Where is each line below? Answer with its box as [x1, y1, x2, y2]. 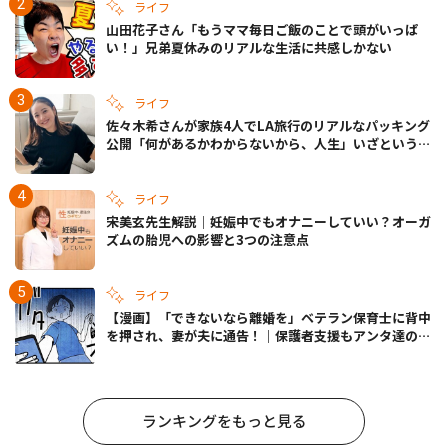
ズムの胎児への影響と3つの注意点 [106, 230, 309, 250]
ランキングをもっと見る [141, 410, 307, 432]
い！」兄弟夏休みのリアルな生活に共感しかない [106, 38, 392, 58]
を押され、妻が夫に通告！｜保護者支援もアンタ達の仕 [106, 326, 431, 346]
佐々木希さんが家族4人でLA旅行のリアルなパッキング [106, 116, 430, 136]
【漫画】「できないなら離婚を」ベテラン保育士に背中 [106, 308, 431, 328]
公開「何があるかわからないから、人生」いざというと [106, 134, 431, 154]
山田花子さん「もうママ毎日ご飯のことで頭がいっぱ [106, 20, 418, 40]
